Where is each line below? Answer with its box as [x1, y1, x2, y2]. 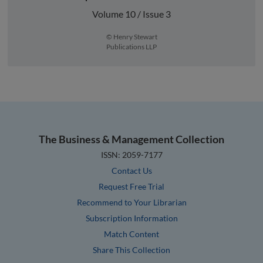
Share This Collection [93, 244, 170, 255]
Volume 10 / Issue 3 [92, 8, 171, 19]
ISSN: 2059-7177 [100, 149, 163, 160]
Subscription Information [85, 213, 178, 223]
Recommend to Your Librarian [76, 197, 187, 207]
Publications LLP [106, 42, 157, 51]
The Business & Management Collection [39, 132, 224, 146]
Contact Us [111, 165, 152, 176]
